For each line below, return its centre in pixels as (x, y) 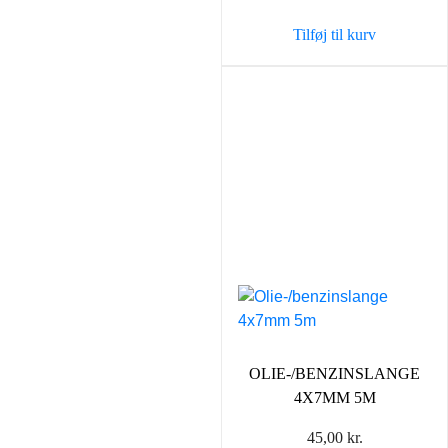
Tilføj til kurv (334, 34)
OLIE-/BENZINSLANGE (334, 374)
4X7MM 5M (334, 398)
